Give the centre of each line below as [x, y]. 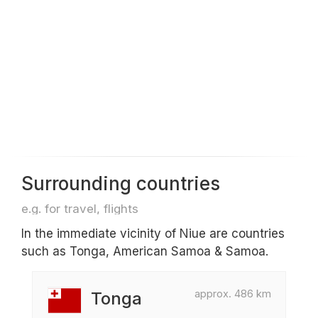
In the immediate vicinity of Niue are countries [153, 234]
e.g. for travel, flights [80, 209]
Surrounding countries [121, 183]
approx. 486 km [233, 294]
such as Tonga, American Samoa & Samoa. [145, 251]
